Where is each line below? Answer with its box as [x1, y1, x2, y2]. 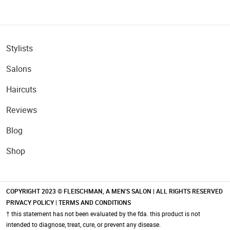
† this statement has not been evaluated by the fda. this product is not [6, 209, 200, 218]
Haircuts [6, 84, 36, 95]
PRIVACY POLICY [6, 198, 54, 207]
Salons [6, 63, 31, 75]
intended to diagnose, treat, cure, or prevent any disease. [6, 220, 161, 229]
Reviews [6, 104, 37, 116]
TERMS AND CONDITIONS [59, 198, 131, 207]
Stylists [6, 43, 33, 54]
